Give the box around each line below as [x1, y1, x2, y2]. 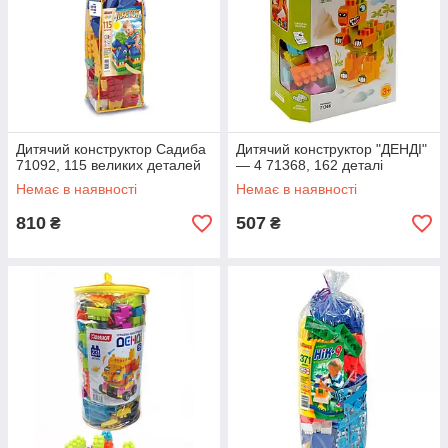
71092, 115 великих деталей [16, 157, 201, 173]
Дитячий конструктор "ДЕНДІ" [236, 141, 427, 157]
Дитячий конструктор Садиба [16, 141, 206, 157]
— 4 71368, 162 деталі [236, 157, 383, 173]
